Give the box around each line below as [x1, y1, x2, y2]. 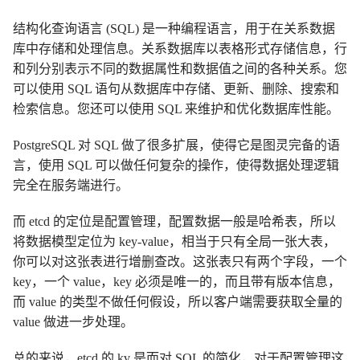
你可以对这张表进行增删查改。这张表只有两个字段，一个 [13, 254, 347, 268]
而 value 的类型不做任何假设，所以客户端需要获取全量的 [13, 294, 342, 309]
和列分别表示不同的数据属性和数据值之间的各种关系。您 [13, 61, 347, 76]
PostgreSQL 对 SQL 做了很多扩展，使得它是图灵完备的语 [13, 137, 340, 152]
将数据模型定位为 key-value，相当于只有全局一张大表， [13, 234, 336, 248]
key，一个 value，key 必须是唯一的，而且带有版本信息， [13, 274, 341, 288]
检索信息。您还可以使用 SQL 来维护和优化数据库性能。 [13, 101, 339, 116]
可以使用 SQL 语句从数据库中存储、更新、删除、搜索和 [13, 81, 339, 96]
